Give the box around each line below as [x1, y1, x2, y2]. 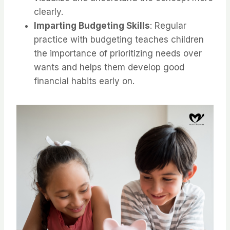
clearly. [34, 7, 63, 17]
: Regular [150, 21, 186, 31]
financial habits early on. [34, 76, 135, 87]
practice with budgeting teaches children [34, 34, 204, 45]
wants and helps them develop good [34, 62, 184, 73]
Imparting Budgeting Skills [34, 21, 150, 31]
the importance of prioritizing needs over [34, 48, 202, 59]
